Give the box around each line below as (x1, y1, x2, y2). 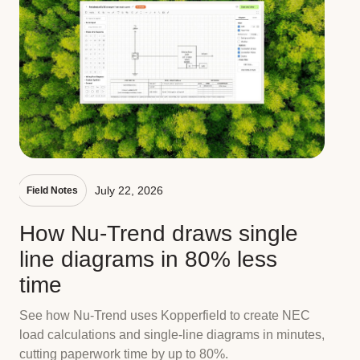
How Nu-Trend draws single (19, 221, 298, 247)
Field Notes (27, 185, 78, 197)
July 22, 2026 (95, 184, 163, 198)
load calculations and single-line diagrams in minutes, (19, 328, 325, 342)
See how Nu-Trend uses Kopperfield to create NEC (19, 309, 310, 323)
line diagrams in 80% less (19, 247, 277, 272)
